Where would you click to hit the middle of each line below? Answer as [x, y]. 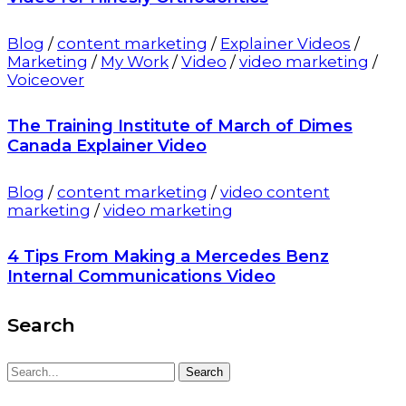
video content [275, 192]
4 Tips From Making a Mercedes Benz [168, 256]
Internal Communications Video [141, 276]
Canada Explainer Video [107, 145]
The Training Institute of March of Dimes [180, 126]
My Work [135, 61]
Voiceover [46, 79]
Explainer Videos [285, 43]
